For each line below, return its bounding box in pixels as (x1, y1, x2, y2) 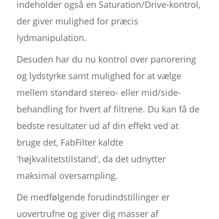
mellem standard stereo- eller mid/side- (16, 87, 181, 99)
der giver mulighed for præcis (16, 15, 138, 27)
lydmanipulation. (16, 32, 87, 44)
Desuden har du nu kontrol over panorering (16, 53, 196, 66)
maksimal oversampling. (16, 170, 118, 182)
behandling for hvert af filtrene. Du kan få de (16, 103, 199, 115)
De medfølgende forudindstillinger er (16, 191, 170, 203)
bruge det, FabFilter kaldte (16, 136, 123, 149)
